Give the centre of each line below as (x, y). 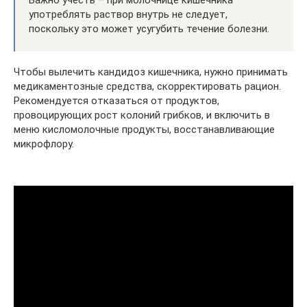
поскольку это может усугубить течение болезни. (149, 28)
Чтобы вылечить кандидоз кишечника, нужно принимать (151, 72)
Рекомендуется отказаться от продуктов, (116, 100)
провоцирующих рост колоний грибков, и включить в (142, 115)
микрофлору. (44, 144)
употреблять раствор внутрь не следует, (128, 14)
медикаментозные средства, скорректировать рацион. (147, 86)
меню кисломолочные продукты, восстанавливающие (144, 129)
